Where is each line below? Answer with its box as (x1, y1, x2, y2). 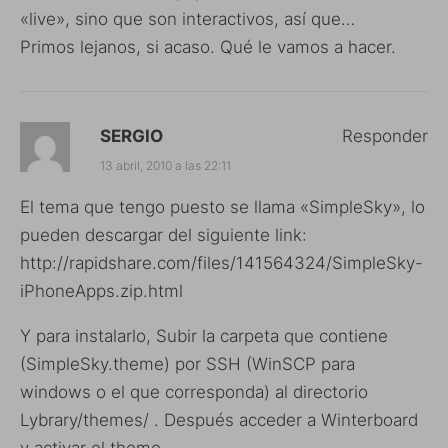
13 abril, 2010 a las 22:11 (100, 158, 231, 173)
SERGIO (100, 126, 163, 146)
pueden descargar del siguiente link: (20, 225, 307, 245)
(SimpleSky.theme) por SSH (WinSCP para (20, 354, 355, 374)
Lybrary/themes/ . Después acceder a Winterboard (20, 410, 418, 430)
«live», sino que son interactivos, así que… (20, 9, 355, 29)
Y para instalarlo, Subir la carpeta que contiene (20, 326, 388, 346)
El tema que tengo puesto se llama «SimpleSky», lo (20, 197, 425, 217)
